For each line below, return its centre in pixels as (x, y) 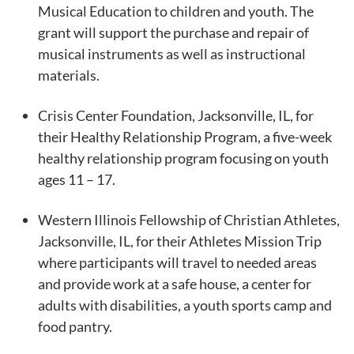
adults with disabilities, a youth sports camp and (185, 305)
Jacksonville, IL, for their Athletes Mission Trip (180, 241)
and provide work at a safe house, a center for (175, 283)
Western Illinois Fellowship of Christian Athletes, (189, 219)
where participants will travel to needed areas (177, 262)
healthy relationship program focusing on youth (183, 158)
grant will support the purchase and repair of (173, 32)
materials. (69, 75)
